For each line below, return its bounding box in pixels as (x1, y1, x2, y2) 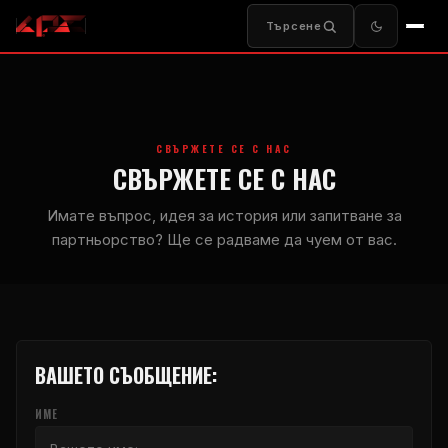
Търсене (266, 19, 322, 33)
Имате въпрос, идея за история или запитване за (46, 206, 402, 225)
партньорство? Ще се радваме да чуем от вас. (51, 230, 397, 249)
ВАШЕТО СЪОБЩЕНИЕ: (35, 360, 217, 390)
